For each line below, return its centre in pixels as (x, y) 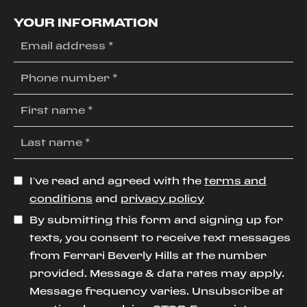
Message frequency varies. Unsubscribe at (157, 291)
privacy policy (162, 198)
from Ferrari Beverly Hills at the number (148, 255)
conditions (61, 198)
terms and (235, 181)
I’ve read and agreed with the (115, 181)
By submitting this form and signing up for (156, 220)
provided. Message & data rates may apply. (157, 273)
